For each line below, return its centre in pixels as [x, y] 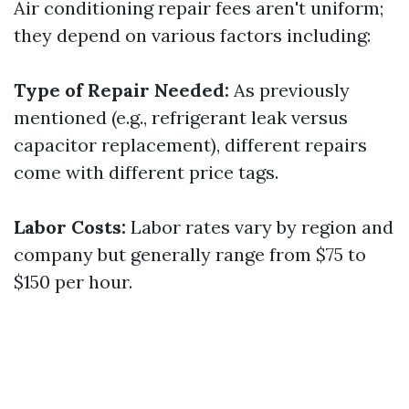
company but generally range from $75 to [190, 254]
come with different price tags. [146, 172]
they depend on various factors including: [192, 35]
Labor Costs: [70, 227]
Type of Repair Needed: [121, 90]
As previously [289, 90]
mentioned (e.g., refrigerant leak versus [181, 117]
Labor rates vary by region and [260, 227]
